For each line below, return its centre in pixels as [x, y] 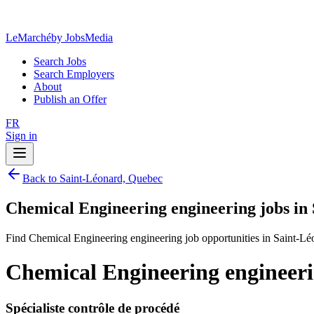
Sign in [21, 136]
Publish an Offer [70, 99]
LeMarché [28, 37]
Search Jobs [60, 61]
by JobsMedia [82, 37]
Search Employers [74, 74]
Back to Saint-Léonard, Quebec [93, 178]
